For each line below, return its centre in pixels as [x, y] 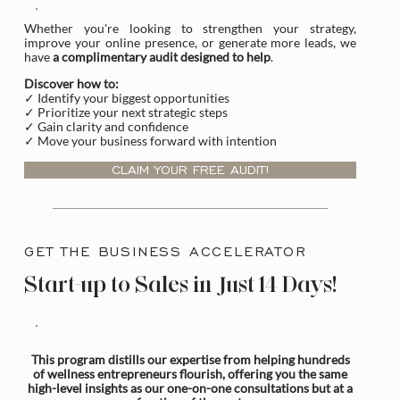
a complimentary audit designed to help [162, 56]
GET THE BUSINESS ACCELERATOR [166, 251]
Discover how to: [72, 84]
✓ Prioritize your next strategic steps [126, 112]
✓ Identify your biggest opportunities [127, 98]
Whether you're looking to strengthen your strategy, [191, 28]
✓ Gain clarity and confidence [107, 127]
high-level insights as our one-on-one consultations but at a [191, 388]
